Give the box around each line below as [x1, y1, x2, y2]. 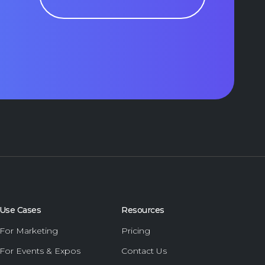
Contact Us [121, 245, 167, 256]
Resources [121, 205, 164, 215]
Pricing [121, 225, 151, 236]
